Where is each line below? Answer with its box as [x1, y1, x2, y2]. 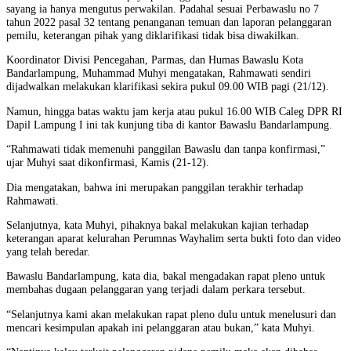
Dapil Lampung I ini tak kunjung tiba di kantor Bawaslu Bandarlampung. [6, 118, 332, 131]
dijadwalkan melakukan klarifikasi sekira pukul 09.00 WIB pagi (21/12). [6, 80, 329, 93]
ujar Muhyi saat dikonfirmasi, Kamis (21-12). [6, 156, 209, 169]
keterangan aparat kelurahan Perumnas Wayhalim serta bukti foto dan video [6, 231, 341, 244]
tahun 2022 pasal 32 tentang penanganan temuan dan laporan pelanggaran [6, 15, 331, 28]
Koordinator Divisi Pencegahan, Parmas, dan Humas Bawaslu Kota [6, 53, 303, 67]
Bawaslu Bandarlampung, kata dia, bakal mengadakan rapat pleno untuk [6, 270, 325, 283]
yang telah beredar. [6, 244, 90, 258]
